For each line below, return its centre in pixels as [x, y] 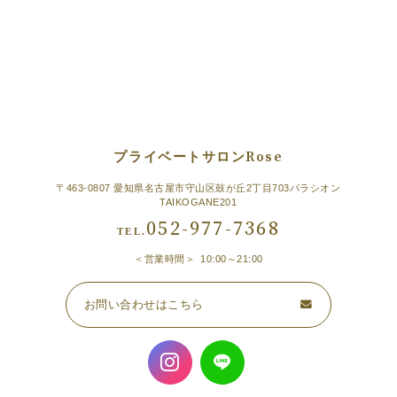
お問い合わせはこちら [144, 304]
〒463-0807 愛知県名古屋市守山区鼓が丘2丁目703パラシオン [198, 187]
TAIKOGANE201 [198, 202]
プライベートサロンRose [198, 158]
